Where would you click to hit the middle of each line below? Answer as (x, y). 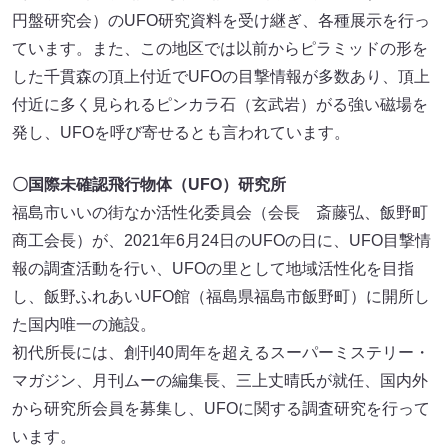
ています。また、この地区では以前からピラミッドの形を (220, 49)
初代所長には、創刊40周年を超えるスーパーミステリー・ (221, 353)
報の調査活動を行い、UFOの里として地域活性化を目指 (213, 269)
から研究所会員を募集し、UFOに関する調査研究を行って (221, 409)
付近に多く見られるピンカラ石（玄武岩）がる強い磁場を (220, 105)
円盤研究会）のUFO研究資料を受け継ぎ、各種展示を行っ (221, 21)
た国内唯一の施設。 (84, 325)
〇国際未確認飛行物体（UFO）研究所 (149, 185)
